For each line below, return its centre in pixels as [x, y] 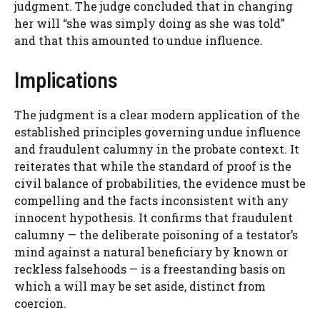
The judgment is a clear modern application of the [157, 115]
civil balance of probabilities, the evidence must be [160, 184]
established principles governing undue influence [157, 132]
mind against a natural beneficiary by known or [151, 252]
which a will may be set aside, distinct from [140, 286]
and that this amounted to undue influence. [139, 41]
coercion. [40, 304]
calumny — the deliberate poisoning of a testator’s [156, 235]
